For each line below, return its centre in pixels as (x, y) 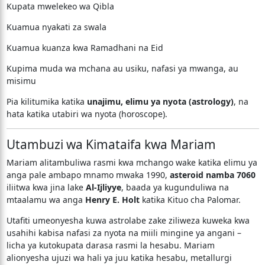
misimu (21, 81)
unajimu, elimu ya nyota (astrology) (160, 101)
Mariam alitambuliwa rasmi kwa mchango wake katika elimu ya (132, 162)
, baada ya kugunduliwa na (175, 187)
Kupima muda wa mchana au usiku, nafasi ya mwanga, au (122, 68)
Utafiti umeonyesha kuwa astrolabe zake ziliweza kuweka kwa (128, 220)
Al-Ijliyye (103, 187)
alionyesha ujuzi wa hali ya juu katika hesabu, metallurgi (119, 258)
